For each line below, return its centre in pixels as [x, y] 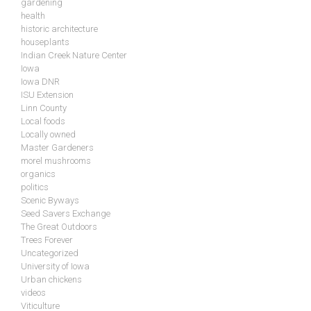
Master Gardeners [57, 148]
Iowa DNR [40, 82]
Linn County [44, 108]
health [33, 16]
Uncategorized [50, 253]
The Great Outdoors [59, 227]
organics [38, 174]
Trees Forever [47, 240]
